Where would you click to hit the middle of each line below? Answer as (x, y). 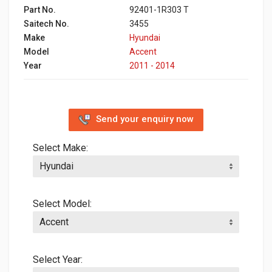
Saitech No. (46, 23)
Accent (143, 51)
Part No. (40, 9)
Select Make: (60, 148)
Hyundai (145, 37)
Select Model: (62, 203)
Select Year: (58, 259)
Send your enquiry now (145, 119)
